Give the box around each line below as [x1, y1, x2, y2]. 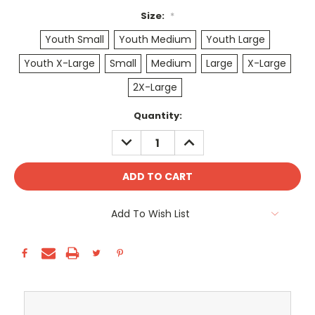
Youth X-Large [24, 56, 96, 71]
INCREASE [178, 130, 228, 145]
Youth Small [45, 32, 105, 47]
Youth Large [205, 32, 265, 47]
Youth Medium [119, 32, 191, 47]
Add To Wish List [111, 207, 190, 221]
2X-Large [133, 80, 177, 95]
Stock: [14, 122, 46, 136]
